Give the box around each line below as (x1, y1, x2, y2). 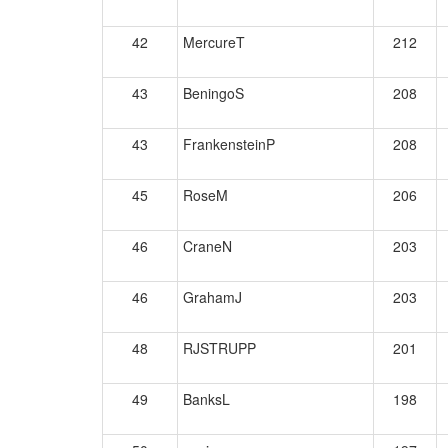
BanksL (183, 389, 230, 409)
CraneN (183, 236, 232, 256)
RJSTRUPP (183, 338, 256, 358)
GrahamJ (183, 287, 242, 307)
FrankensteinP (183, 134, 275, 154)
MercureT (183, 32, 245, 52)
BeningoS (183, 83, 244, 103)
